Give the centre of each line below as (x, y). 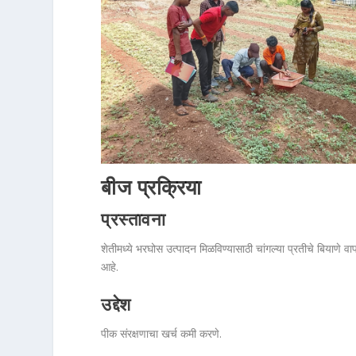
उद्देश (116, 305)
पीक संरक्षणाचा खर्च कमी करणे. (162, 333)
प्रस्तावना (133, 221)
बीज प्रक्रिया (151, 188)
